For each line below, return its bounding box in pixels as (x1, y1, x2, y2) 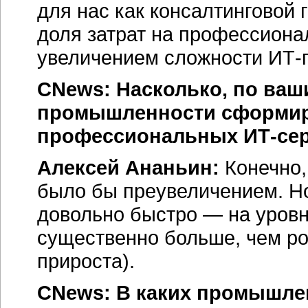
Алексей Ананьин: (37, 156, 219, 179)
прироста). (37, 250, 135, 272)
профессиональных (37, 124, 243, 147)
